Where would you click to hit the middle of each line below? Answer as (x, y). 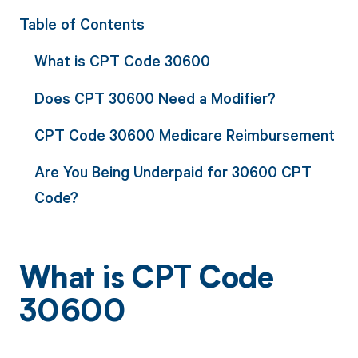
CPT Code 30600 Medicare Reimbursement (184, 134)
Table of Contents (82, 24)
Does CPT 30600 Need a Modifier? (155, 97)
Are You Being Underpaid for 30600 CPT (173, 172)
